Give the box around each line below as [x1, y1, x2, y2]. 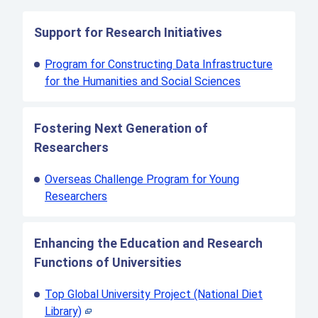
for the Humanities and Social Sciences [45, 75, 241, 89]
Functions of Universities [34, 255, 182, 270]
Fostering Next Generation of [34, 121, 208, 136]
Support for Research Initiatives [34, 25, 222, 40]
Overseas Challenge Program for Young [45, 172, 239, 187]
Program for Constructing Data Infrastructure [45, 57, 273, 72]
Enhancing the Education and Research [34, 236, 263, 251]
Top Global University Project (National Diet [45, 287, 263, 302]
